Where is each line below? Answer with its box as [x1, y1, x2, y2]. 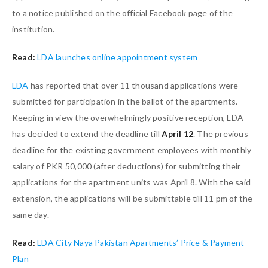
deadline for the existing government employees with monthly [12, 144, 252, 155]
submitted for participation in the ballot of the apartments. [12, 96, 238, 106]
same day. [12, 209, 49, 220]
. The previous [193, 128, 248, 139]
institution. [12, 23, 55, 34]
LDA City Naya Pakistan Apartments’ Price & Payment [37, 237, 245, 248]
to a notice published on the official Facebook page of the [12, 7, 233, 18]
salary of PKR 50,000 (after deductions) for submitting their [12, 160, 241, 171]
